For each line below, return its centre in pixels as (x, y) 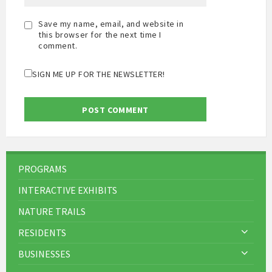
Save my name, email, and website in (111, 23)
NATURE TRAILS (52, 211)
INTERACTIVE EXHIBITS (68, 190)
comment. (58, 45)
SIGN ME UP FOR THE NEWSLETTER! (99, 74)
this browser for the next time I (100, 34)
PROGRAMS (42, 168)
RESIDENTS (42, 232)
